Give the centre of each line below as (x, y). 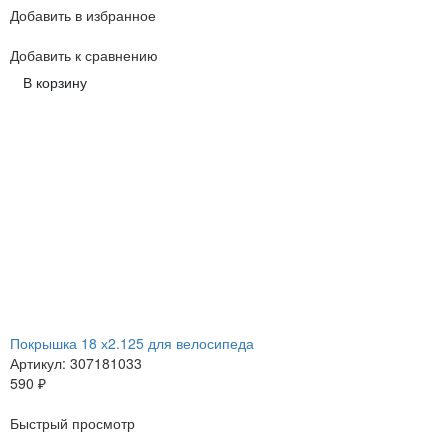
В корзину (55, 82)
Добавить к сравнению (84, 55)
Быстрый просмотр (72, 423)
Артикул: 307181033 (76, 363)
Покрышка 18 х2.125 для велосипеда (132, 343)
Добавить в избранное (83, 15)
